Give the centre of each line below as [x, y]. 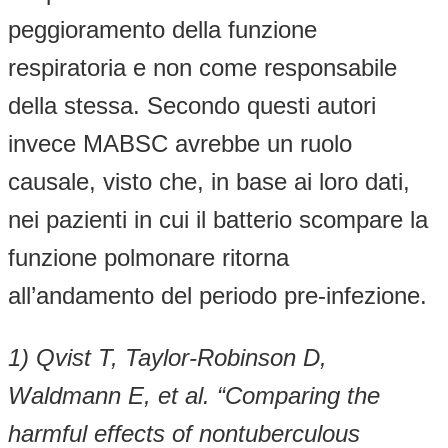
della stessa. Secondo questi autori [192, 105]
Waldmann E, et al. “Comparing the [194, 395]
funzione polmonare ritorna [148, 257]
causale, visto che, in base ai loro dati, [209, 181]
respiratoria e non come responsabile [202, 67]
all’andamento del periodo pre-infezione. [217, 295]
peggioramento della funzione [162, 29]
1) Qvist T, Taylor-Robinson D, [167, 357]
